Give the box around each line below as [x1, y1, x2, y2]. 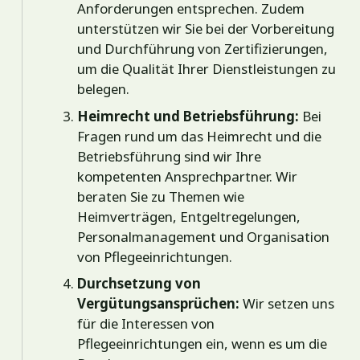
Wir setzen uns [239, 294, 335, 313]
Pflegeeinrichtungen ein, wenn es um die [77, 334, 328, 354]
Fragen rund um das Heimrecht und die [77, 126, 322, 145]
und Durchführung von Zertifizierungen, [77, 39, 329, 59]
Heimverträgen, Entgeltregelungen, [77, 207, 301, 226]
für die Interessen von [77, 314, 215, 333]
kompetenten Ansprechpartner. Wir [77, 166, 298, 186]
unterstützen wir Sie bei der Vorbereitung [77, 19, 335, 39]
